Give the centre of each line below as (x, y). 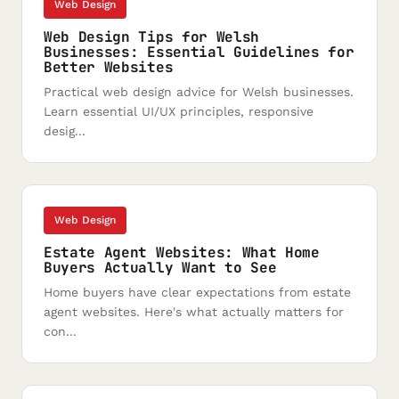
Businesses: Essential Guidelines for (199, 52)
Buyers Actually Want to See (160, 268)
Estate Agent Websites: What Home (182, 252)
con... (60, 331)
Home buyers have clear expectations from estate (197, 292)
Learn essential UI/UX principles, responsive (179, 111)
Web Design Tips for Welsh (151, 37)
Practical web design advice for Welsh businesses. (199, 92)
